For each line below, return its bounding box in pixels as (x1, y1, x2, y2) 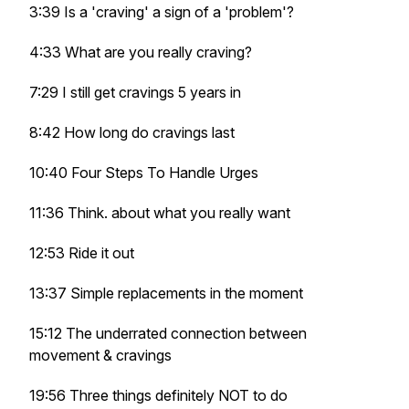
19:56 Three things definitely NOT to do (29, 386, 288, 404)
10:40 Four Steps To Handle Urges (29, 163, 258, 182)
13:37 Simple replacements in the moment (29, 284, 303, 302)
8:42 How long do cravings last (29, 123, 235, 142)
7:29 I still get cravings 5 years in (29, 83, 241, 101)
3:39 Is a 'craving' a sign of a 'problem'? (29, 3, 294, 21)
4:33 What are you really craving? (29, 43, 252, 61)
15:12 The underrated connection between (29, 324, 307, 342)
